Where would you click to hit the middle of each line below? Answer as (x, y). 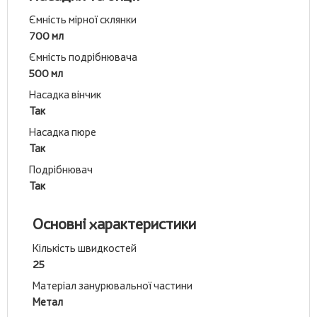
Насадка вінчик (65, 94)
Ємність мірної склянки (83, 19)
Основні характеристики (114, 224)
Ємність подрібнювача (83, 57)
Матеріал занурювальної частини (113, 286)
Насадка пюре (63, 132)
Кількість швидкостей (85, 248)
